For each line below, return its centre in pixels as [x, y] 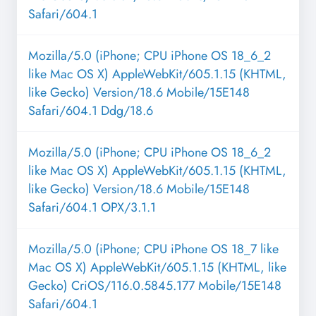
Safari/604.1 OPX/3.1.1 [92, 208]
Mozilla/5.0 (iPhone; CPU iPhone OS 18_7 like [153, 249]
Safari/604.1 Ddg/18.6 [91, 111]
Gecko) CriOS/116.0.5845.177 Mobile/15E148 [155, 286]
